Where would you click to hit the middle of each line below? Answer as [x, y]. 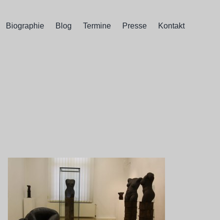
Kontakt [171, 26]
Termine [97, 26]
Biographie [25, 26]
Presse [134, 26]
